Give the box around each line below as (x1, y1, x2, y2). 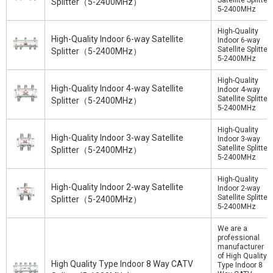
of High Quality (218, 252, 267, 260)
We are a (218, 224, 247, 233)
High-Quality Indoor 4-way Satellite (51, 83, 183, 93)
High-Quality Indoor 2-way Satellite (51, 182, 183, 192)
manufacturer (218, 243, 264, 251)
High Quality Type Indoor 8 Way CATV (51, 259, 193, 269)
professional (218, 233, 260, 242)
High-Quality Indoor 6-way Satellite (51, 34, 183, 44)
